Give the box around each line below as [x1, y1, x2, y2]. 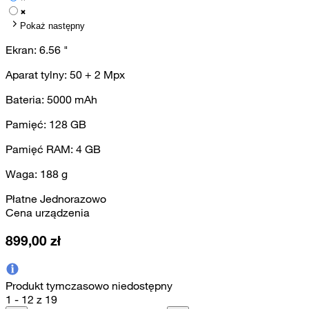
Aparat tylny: [6, 68, 70, 82]
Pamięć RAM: [6, 142, 76, 157]
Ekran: [6, 43, 39, 57]
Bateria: [6, 92, 47, 107]
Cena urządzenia [6, 206, 90, 220]
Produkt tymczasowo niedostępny [6, 278, 172, 292]
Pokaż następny [20, 21, 85, 32]
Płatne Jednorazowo [6, 192, 106, 206]
